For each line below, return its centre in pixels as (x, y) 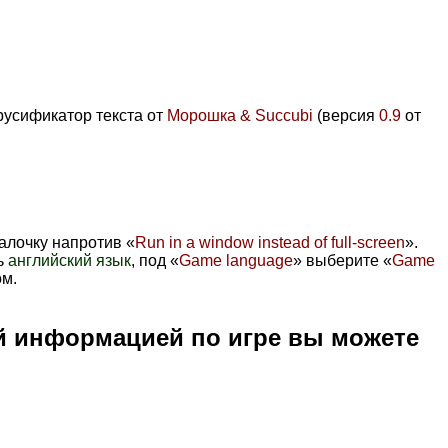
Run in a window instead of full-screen (270, 242)
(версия (346, 115)
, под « (155, 260)
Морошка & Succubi (240, 115)
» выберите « (342, 260)
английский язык (69, 260)
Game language (236, 260)
